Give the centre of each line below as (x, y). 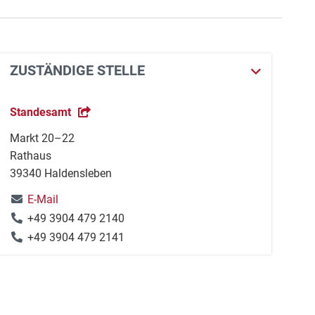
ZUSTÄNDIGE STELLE (78, 70)
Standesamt (41, 112)
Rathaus (31, 156)
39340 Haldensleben (61, 173)
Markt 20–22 (43, 138)
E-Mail (43, 199)
